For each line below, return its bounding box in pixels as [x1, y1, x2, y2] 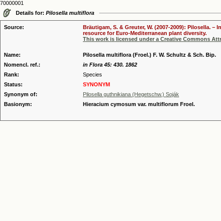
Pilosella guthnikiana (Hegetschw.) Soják [83, 91, 179, 97]
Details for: [16, 10, 46, 16]
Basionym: [4, 101, 32, 107]
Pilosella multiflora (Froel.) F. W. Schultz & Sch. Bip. [83, 52, 216, 58]
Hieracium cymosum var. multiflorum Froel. [83, 101, 195, 107]
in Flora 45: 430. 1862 [83, 62, 137, 68]
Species [83, 72, 102, 77]
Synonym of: [4, 91, 37, 97]
